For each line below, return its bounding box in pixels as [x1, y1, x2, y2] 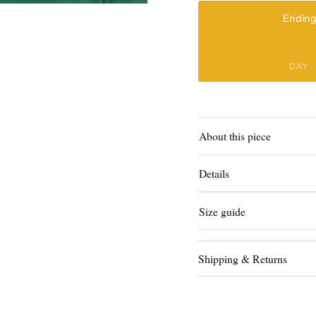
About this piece [199, 128, 272, 144]
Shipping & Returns [197, 250, 287, 266]
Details [199, 166, 230, 181]
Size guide [199, 203, 246, 219]
